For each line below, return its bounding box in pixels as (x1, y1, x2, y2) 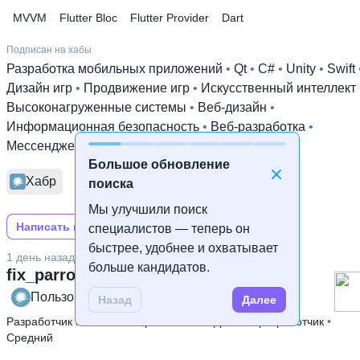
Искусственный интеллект (201, 81, 356, 95)
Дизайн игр (6, 81, 72, 95)
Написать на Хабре (16, 220, 124, 233)
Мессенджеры (6, 139, 92, 153)
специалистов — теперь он (88, 221, 250, 235)
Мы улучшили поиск (88, 202, 207, 216)
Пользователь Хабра (31, 290, 155, 304)
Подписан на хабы (6, 44, 92, 55)
